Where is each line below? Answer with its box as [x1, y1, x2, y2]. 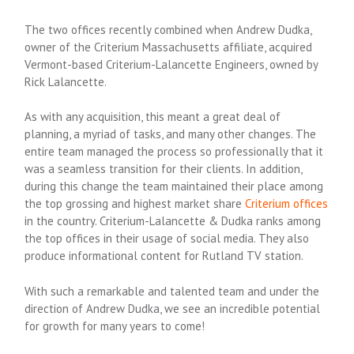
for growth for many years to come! [24, 318, 205, 333]
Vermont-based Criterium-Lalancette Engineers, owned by [24, 56, 318, 72]
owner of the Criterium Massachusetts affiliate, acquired [24, 39, 313, 55]
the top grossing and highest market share [24, 196, 246, 212]
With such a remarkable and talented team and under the [24, 283, 320, 299]
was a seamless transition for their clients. [24, 161, 247, 177]
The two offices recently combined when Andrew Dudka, [24, 21, 312, 37]
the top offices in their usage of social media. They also [24, 231, 310, 247]
